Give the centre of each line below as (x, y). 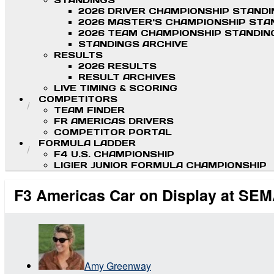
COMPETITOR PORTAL (113, 132)
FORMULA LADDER (87, 143)
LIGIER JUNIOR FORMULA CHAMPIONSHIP (160, 165)
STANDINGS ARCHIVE (133, 44)
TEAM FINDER (89, 110)
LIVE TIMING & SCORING (116, 88)
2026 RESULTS (117, 66)
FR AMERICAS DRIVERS (114, 121)
